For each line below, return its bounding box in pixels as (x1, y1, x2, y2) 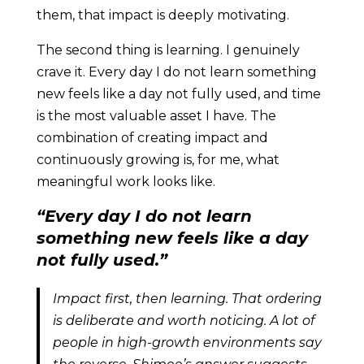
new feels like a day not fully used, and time (36, 85, 321, 102)
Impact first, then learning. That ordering (52, 290, 322, 306)
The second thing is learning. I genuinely (36, 41, 300, 58)
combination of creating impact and (36, 129, 268, 145)
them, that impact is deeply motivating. (36, 6, 292, 23)
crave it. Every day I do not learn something (36, 63, 317, 80)
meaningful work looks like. (36, 173, 219, 189)
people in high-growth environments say (52, 334, 322, 350)
